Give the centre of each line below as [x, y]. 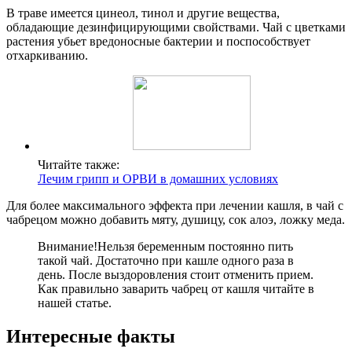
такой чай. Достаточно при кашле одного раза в [166, 261]
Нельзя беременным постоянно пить [195, 247]
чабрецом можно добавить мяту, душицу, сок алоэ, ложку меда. [176, 220]
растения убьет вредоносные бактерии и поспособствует [158, 42]
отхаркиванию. [47, 56]
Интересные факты [91, 337]
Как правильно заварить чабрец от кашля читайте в [176, 289]
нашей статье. [75, 303]
